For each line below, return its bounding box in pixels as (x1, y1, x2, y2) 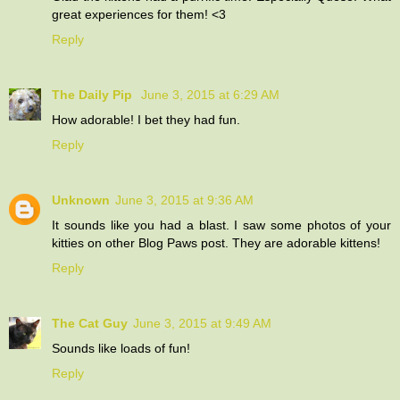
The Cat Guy (52, 315, 128, 330)
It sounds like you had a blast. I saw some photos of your (52, 217, 391, 232)
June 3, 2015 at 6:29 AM (141, 87, 279, 102)
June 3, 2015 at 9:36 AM (115, 192, 254, 207)
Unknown (52, 192, 110, 207)
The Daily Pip (52, 87, 136, 102)
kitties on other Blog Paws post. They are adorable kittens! (52, 235, 380, 250)
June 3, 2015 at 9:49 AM (133, 315, 271, 330)
